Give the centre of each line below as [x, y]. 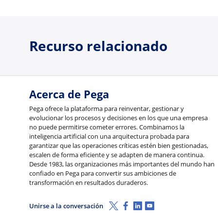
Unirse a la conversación [66, 206]
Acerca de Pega [69, 94]
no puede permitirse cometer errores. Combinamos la [107, 127]
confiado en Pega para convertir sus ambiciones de [103, 173]
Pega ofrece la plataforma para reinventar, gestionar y [107, 109]
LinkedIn [150, 204]
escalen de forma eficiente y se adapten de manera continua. [117, 155]
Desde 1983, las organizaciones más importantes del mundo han [122, 164]
